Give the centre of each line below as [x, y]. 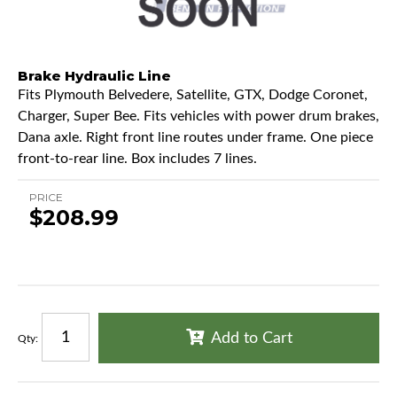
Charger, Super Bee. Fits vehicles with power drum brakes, [198, 117]
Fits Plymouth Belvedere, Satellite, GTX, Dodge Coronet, [193, 95]
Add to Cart [251, 339]
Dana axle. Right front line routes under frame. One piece [195, 138]
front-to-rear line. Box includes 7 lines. [137, 159]
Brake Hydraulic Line [94, 76]
